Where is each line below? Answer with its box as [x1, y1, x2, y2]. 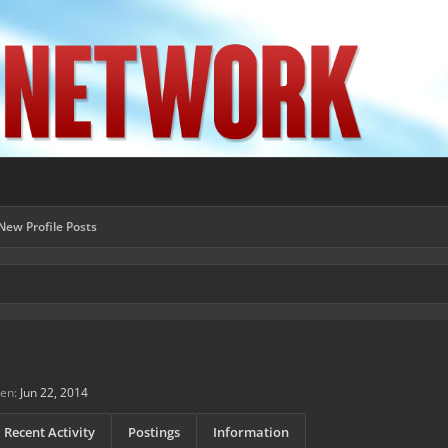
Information [213, 423, 289, 441]
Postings [128, 423, 180, 441]
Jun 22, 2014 [20, 384, 88, 401]
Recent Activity [4, 423, 95, 441]
